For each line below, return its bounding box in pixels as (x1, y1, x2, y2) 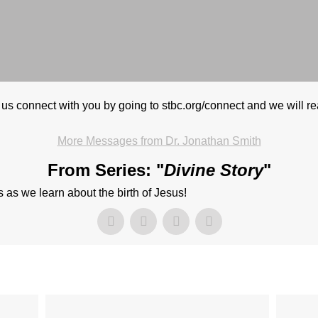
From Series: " (47, 160, 164, 180)
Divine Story (163, 160, 263, 180)
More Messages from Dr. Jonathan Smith (57, 135, 261, 148)
